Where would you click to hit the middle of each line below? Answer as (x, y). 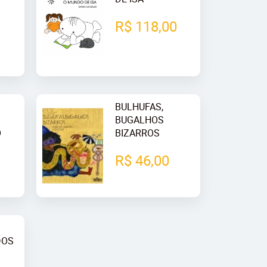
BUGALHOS (139, 119)
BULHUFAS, (139, 106)
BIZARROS (137, 133)
